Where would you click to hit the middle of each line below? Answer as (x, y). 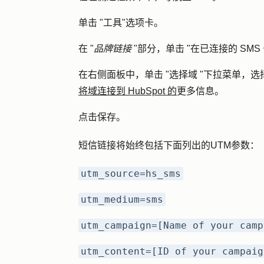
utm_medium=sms (122, 199)
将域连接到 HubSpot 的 (128, 91)
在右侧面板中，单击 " (124, 75)
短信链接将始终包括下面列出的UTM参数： (169, 145)
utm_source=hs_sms (131, 174)
